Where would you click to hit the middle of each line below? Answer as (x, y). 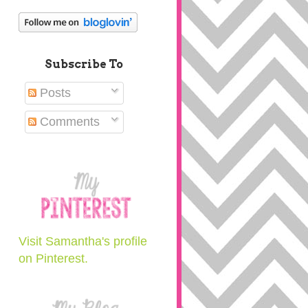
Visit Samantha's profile (82, 241)
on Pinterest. (53, 258)
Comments (68, 122)
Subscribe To (84, 64)
